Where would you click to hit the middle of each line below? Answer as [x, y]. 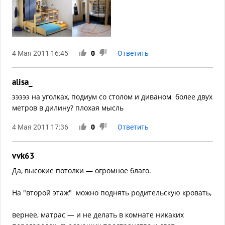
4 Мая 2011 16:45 [40, 53]
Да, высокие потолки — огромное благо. [82, 171]
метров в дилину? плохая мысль [68, 108]
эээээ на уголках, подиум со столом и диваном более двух [112, 97]
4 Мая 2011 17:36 [40, 127]
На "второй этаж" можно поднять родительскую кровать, [112, 193]
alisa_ [22, 82]
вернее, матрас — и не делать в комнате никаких [98, 215]
